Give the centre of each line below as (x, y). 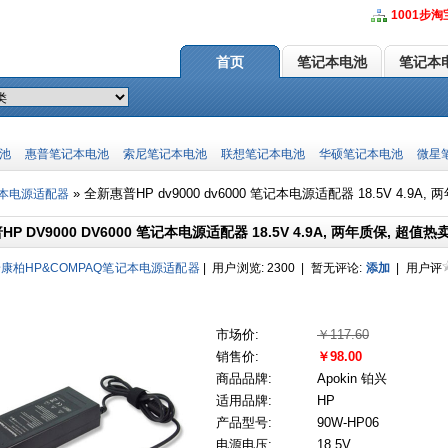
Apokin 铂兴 (352, 378)
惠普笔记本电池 (67, 154)
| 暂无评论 (329, 268)
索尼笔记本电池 (165, 154)
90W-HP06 (348, 422)
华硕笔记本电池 (361, 154)
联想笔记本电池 (263, 154)
